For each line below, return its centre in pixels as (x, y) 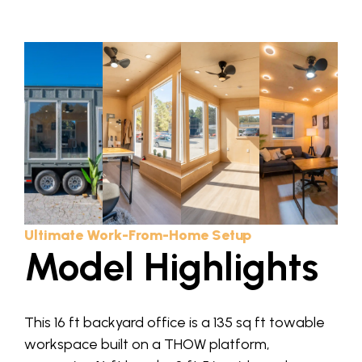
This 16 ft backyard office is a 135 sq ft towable (175, 322)
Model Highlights (171, 267)
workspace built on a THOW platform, (147, 344)
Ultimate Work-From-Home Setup (138, 235)
